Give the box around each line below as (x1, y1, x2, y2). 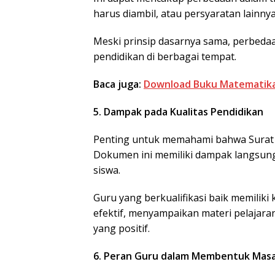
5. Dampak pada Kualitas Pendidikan (93, 105, 263, 118)
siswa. (93, 163, 120, 177)
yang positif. (93, 222, 150, 235)
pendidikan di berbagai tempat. (93, 50, 236, 63)
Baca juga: (93, 77, 141, 91)
